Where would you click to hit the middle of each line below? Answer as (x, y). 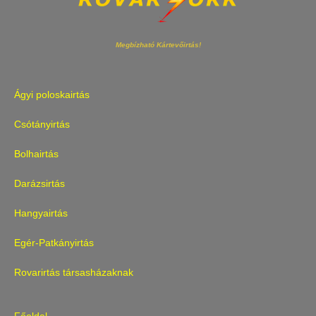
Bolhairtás (36, 154)
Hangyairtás (41, 213)
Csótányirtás (42, 124)
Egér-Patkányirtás (54, 243)
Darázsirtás (39, 184)
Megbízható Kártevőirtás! (158, 45)
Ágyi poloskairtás (52, 95)
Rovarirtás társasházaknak (74, 273)
